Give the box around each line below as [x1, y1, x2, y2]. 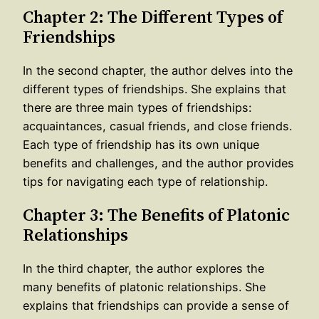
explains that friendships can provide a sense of [23, 298, 289, 313]
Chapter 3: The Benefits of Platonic [23, 202, 290, 226]
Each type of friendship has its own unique [23, 137, 259, 152]
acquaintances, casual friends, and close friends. [23, 118, 292, 133]
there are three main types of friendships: [23, 100, 251, 115]
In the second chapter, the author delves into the [23, 63, 293, 78]
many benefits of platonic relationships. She [23, 279, 266, 294]
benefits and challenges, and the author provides [23, 155, 294, 170]
